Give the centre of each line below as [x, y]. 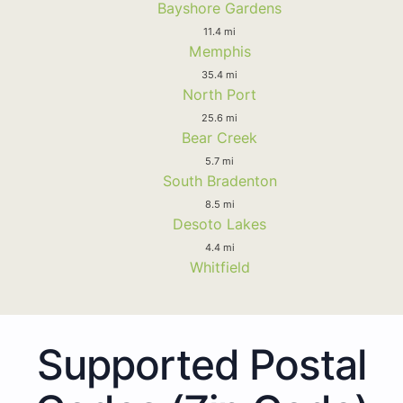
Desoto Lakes [219, 224]
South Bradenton [219, 180]
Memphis [219, 51]
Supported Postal [201, 364]
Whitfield [219, 267]
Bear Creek [219, 137]
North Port [219, 94]
